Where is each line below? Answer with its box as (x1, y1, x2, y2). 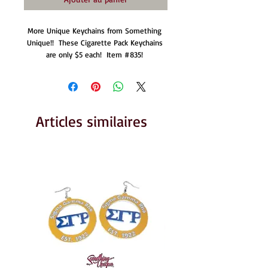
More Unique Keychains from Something (28, 26, 162, 35)
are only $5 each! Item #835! (46, 50, 145, 59)
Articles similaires (36, 112, 147, 130)
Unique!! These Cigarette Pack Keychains (26, 38, 163, 47)
